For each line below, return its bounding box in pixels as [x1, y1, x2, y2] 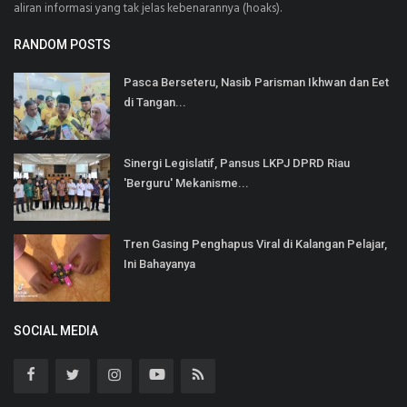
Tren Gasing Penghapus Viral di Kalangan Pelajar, [124, 236, 387, 251]
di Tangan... [124, 94, 186, 109]
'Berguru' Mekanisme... [124, 175, 249, 190]
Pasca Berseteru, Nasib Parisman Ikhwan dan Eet [124, 74, 389, 89]
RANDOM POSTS [14, 36, 111, 52]
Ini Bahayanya [124, 256, 195, 271]
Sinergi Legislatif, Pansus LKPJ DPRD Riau [124, 155, 350, 170]
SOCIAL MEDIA [14, 323, 98, 338]
